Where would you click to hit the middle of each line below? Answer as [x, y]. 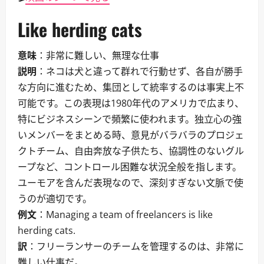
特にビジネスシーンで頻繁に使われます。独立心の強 [130, 119]
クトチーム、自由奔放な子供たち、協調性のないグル [131, 151]
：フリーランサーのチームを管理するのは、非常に [136, 246]
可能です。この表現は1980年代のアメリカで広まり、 [131, 103]
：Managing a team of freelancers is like [125, 214]
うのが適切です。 [55, 199]
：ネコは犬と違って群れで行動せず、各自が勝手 [140, 71]
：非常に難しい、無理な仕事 [98, 55]
